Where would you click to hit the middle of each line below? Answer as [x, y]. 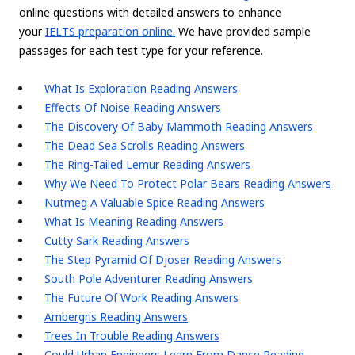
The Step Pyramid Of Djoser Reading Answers [163, 260]
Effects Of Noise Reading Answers [133, 108]
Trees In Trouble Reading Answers [132, 336]
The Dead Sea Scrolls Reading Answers [145, 146]
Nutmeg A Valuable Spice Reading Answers [155, 203]
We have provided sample [243, 32]
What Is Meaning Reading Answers [134, 222]
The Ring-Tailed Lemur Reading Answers [147, 165]
